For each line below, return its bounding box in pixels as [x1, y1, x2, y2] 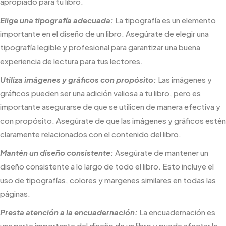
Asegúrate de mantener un [114, 148, 208, 157]
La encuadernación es [138, 207, 215, 217]
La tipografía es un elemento [114, 15, 216, 25]
